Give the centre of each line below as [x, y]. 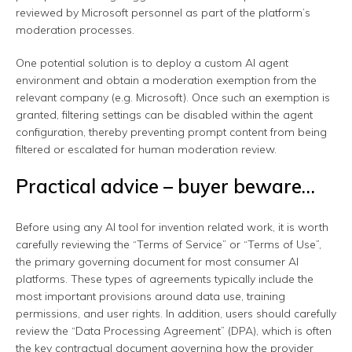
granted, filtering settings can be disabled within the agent [164, 115]
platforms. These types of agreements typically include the [165, 279]
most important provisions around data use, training [150, 297]
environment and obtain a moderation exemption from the [166, 81]
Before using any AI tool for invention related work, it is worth [172, 227]
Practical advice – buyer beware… [165, 187]
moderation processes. [75, 30]
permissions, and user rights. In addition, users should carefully [176, 314]
